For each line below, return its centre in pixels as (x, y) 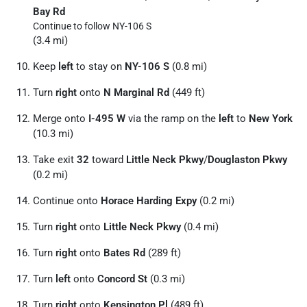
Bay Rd (49, 12)
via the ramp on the (172, 119)
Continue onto (67, 201)
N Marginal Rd (136, 93)
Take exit (55, 160)
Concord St (122, 279)
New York (271, 119)
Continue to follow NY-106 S (92, 26)
